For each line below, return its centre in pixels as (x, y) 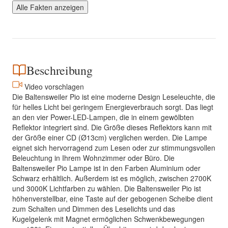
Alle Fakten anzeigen (50, 7)
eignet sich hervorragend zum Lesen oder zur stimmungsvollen (114, 148)
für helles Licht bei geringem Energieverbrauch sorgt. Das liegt (113, 107)
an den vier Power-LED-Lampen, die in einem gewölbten (103, 117)
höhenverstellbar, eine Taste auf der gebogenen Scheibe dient (112, 198)
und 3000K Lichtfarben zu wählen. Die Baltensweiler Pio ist (107, 188)
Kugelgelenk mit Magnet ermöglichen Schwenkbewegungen (108, 219)
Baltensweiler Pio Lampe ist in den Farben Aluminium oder (106, 168)
